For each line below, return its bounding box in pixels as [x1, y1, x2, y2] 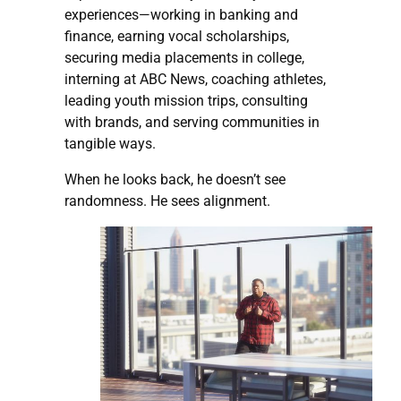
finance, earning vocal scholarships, [64, 27, 289, 45]
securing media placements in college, [64, 48, 304, 66]
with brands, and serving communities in [64, 113, 320, 131]
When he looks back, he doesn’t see [64, 170, 286, 188]
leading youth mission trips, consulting [64, 91, 308, 109]
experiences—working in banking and [64, 5, 298, 23]
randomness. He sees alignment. [64, 192, 270, 209]
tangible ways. [64, 134, 156, 152]
